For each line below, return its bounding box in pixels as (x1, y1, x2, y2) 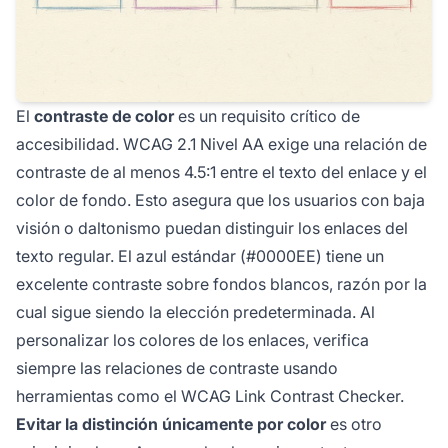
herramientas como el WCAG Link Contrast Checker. (16, 386, 404, 407)
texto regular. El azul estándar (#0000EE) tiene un (16, 246, 384, 267)
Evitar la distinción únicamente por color (16, 414, 326, 435)
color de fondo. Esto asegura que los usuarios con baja (16, 190, 425, 211)
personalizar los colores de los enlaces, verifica (16, 330, 369, 351)
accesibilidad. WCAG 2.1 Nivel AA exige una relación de (16, 134, 427, 155)
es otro (326, 414, 382, 435)
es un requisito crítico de (174, 106, 360, 127)
